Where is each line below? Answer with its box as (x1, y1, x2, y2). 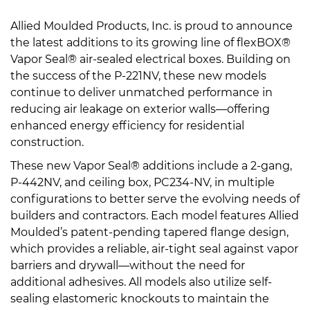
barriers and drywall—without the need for (10, 258, 245, 272)
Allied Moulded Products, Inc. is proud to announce (10, 19, 293, 33)
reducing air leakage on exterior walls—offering (10, 102, 270, 116)
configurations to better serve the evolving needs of (10, 192, 300, 206)
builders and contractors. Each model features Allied (10, 208, 299, 222)
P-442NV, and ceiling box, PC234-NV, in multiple (10, 175, 275, 189)
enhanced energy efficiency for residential (10, 118, 244, 132)
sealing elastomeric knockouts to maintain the (10, 291, 269, 305)
